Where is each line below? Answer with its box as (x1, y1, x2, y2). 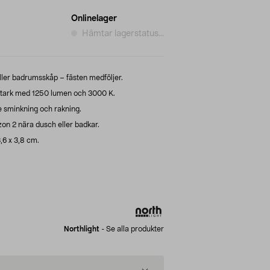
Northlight (64, 225, 99, 233)
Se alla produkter (106, 225, 164, 233)
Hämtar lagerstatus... (82, 29, 164, 38)
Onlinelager (71, 14, 117, 23)
